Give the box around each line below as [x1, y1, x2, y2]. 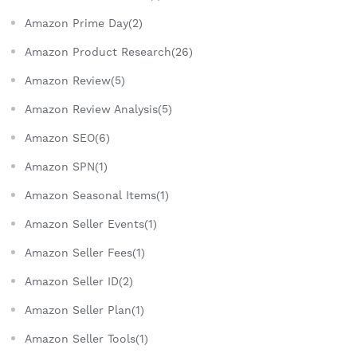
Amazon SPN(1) [25, 160, 108, 174]
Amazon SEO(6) [25, 131, 110, 145]
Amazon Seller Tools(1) [25, 332, 148, 346]
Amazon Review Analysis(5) [25, 103, 172, 116]
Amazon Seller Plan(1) [25, 304, 144, 317]
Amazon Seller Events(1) [25, 218, 157, 231]
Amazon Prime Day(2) [25, 17, 143, 30]
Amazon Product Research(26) [25, 45, 193, 59]
